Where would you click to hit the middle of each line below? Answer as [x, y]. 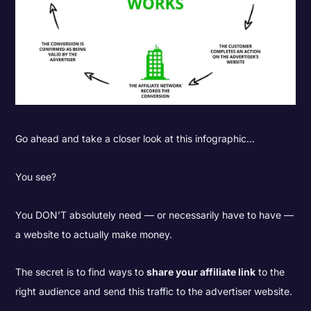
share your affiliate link [201, 272]
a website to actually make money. [94, 234]
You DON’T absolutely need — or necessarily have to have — [155, 215]
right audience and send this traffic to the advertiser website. [154, 292]
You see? [36, 176]
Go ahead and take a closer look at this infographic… [135, 139]
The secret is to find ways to [81, 272]
